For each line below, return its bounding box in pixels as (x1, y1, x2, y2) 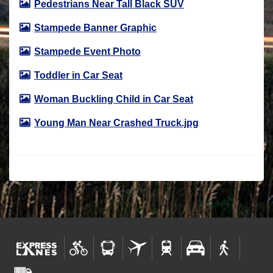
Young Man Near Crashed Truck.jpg (34, 117, 199, 128)
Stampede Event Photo (34, 46, 141, 57)
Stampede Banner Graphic (34, 22, 157, 33)
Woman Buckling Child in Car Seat (34, 93, 193, 104)
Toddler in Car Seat (34, 69, 122, 80)
